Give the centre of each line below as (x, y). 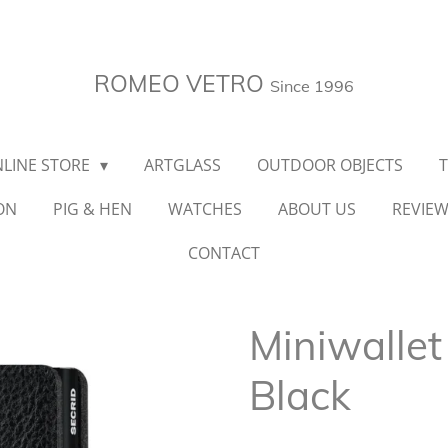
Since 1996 (312, 86)
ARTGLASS (183, 165)
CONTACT (224, 253)
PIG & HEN (92, 209)
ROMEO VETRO (182, 83)
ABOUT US (317, 209)
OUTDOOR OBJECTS (330, 165)
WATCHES (205, 209)
